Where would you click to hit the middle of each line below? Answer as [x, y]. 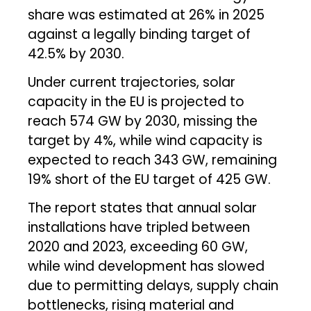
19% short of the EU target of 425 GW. [150, 179]
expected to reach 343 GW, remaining [153, 160]
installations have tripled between [139, 227]
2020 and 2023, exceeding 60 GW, [138, 246]
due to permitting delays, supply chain [153, 285]
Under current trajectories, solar [132, 82]
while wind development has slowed [146, 266]
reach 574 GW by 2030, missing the [143, 121]
